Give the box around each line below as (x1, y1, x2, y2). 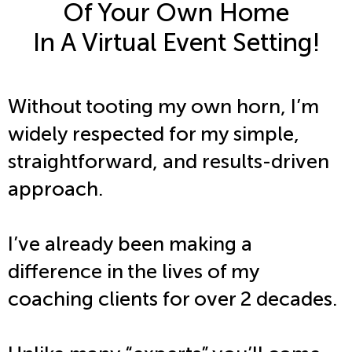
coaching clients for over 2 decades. (8, 287, 337, 312)
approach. (8, 177, 103, 202)
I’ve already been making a (8, 232, 252, 257)
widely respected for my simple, (8, 122, 299, 147)
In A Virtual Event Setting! (32, 27, 320, 57)
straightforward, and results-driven (8, 149, 329, 174)
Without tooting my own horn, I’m (8, 94, 319, 119)
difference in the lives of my (8, 259, 259, 284)
